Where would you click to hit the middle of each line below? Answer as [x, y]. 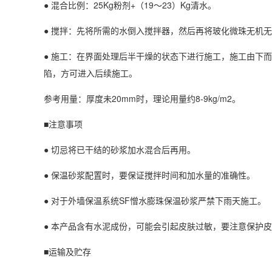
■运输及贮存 [67, 251]
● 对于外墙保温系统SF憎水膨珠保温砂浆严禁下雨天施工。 [155, 200]
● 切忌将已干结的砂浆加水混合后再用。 [120, 149]
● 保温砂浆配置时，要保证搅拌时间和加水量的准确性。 [149, 175]
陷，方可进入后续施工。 [90, 73]
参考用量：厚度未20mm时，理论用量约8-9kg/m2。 [142, 98]
